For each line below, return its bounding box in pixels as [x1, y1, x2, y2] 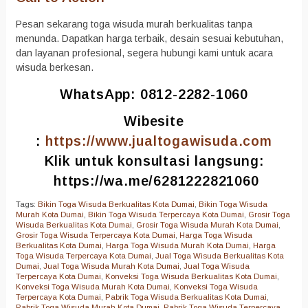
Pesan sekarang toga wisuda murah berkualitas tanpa [16, 18, 252, 30]
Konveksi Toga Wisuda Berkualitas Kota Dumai [105, 272, 277, 280]
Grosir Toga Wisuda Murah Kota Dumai [136, 220, 278, 229]
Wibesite [124, 113, 184, 129]
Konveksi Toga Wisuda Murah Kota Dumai [16, 282, 170, 291]
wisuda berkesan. [16, 61, 93, 73]
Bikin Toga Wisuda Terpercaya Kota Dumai [88, 210, 244, 219]
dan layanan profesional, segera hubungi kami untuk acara [16, 47, 273, 58]
